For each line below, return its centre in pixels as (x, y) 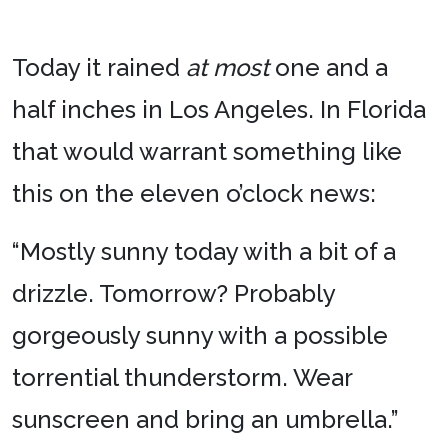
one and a (328, 68)
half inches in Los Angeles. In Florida (219, 110)
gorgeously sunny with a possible (200, 336)
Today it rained (99, 68)
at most (227, 68)
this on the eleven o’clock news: (194, 194)
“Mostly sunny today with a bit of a (204, 252)
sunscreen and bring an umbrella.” (205, 420)
